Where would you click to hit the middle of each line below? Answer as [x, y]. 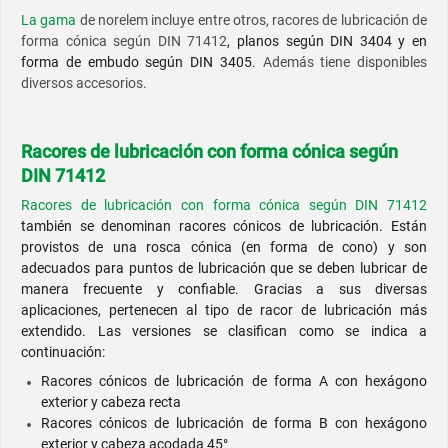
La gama [49, 20]
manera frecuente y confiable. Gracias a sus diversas [224, 289]
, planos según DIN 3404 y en [327, 41]
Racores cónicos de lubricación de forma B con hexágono [234, 423]
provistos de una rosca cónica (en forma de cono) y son [224, 247]
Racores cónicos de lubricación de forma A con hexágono [234, 381]
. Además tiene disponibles [339, 62]
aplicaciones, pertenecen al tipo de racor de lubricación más [224, 310]
